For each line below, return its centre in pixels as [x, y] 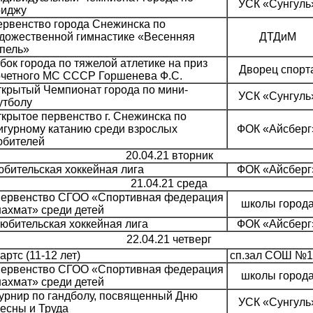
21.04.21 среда [169, 184]
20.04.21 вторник [169, 156]
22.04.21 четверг [169, 240]
